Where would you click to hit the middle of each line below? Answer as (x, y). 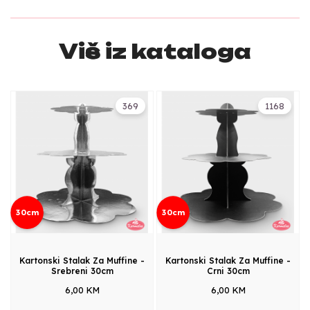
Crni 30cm (228, 271)
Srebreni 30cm (82, 271)
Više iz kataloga (155, 51)
